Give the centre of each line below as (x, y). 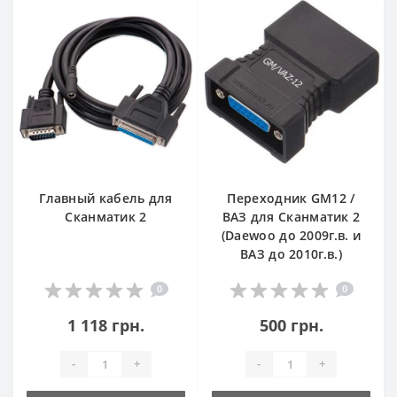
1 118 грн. (106, 325)
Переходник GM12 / (291, 198)
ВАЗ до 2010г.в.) (291, 253)
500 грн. (291, 325)
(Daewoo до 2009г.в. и (291, 235)
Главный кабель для (106, 198)
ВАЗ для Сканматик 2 (291, 216)
